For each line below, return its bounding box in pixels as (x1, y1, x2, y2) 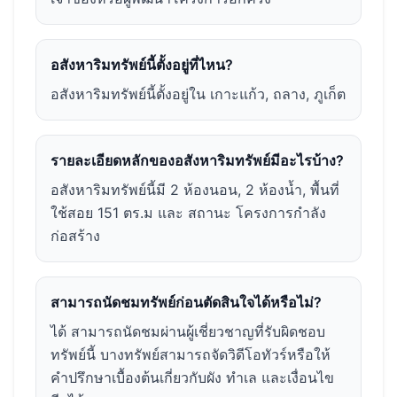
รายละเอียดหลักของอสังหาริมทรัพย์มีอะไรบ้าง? (51, 152, 344, 170)
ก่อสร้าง (51, 227, 100, 245)
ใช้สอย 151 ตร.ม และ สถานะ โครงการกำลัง (51, 204, 326, 222)
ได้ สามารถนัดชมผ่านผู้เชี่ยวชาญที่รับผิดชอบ (51, 323, 325, 341)
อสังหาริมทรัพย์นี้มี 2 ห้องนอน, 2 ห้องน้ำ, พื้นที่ (51, 181, 339, 199)
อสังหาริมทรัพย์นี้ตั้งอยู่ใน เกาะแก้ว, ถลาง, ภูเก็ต (51, 85, 346, 104)
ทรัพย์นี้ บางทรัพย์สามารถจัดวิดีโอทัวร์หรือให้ (51, 346, 331, 364)
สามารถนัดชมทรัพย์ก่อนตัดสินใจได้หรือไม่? (51, 293, 322, 312)
